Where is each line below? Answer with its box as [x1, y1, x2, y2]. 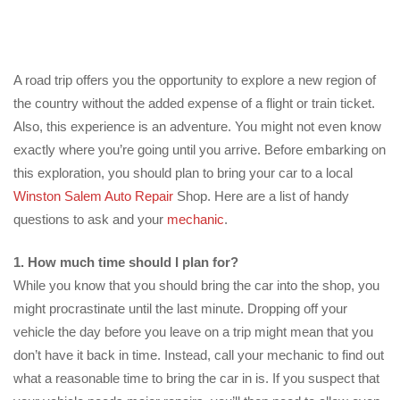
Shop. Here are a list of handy [173, 187, 349, 204]
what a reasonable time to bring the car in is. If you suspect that [13, 371, 379, 387]
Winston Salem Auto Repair [13, 187, 173, 204]
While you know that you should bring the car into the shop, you [13, 278, 379, 294]
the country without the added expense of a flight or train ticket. [13, 95, 375, 111]
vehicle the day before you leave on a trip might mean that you [13, 324, 373, 340]
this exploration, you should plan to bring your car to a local [13, 164, 353, 180]
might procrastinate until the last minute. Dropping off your [13, 301, 347, 317]
